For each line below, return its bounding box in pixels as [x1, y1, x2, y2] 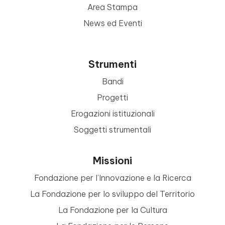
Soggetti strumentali [74, 124, 151, 135]
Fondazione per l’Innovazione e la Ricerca [34, 172, 191, 183]
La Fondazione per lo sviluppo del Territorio [30, 188, 195, 199]
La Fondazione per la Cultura [58, 204, 167, 215]
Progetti [97, 92, 128, 102]
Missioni [93, 154, 132, 167]
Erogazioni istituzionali [70, 108, 155, 119]
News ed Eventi [83, 18, 142, 28]
